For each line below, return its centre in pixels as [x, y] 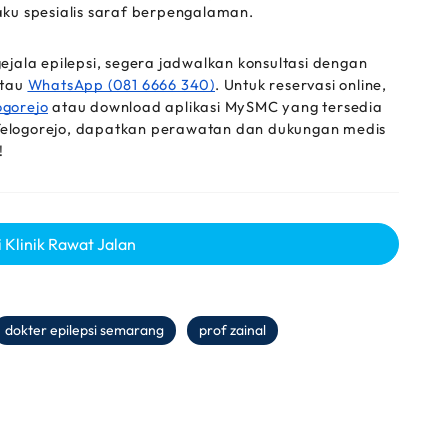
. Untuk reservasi [277, 84]
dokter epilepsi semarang [84, 330]
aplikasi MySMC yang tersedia [274, 106]
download [128, 106]
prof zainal [232, 330]
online [361, 84]
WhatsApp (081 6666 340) [121, 84]
